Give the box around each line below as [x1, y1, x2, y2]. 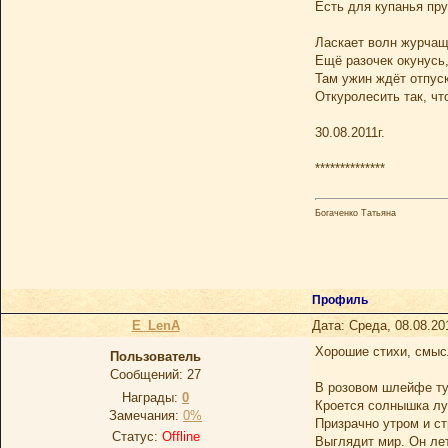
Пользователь [110, 349, 201, 364]
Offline [161, 429, 200, 444]
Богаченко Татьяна [315, 207, 396, 218]
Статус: [111, 429, 162, 444]
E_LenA [131, 318, 180, 333]
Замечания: [109, 408, 183, 423]
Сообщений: [110, 367, 187, 382]
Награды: [122, 390, 182, 405]
